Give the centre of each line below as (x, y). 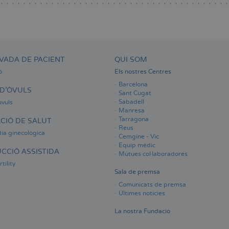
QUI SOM (131, 60)
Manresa (132, 111)
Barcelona (133, 85)
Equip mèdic (137, 146)
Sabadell (131, 102)
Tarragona (134, 120)
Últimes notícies (142, 194)
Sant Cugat (135, 94)
